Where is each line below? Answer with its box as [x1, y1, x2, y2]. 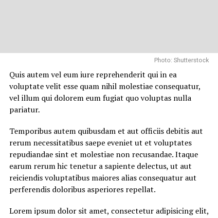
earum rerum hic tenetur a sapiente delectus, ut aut [9, 160, 192, 171]
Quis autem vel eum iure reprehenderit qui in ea [9, 69, 177, 80]
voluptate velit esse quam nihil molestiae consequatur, [9, 80, 200, 91]
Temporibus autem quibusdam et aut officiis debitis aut [9, 125, 203, 136]
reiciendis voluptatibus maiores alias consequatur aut [9, 172, 197, 183]
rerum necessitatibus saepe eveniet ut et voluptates [9, 137, 192, 148]
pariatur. [9, 104, 40, 115]
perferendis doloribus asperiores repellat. [9, 183, 156, 195]
